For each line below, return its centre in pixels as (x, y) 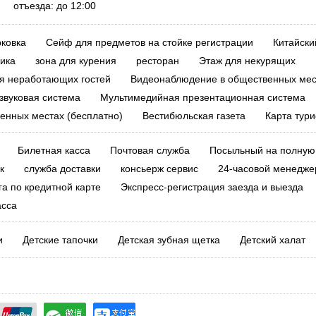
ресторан (157, 61)
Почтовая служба (150, 150)
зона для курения (75, 61)
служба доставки (62, 169)
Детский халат (272, 240)
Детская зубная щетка (169, 240)
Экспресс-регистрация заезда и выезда (212, 187)
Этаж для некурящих (247, 61)
